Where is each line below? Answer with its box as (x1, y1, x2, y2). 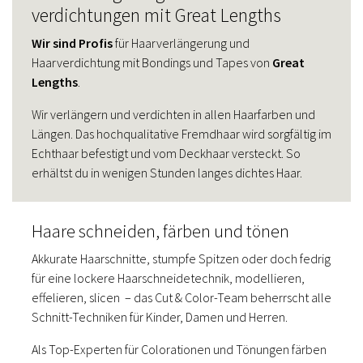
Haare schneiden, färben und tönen (32, 220, 289, 242)
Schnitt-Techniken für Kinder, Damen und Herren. (32, 308, 288, 325)
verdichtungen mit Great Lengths (32, 2, 281, 27)
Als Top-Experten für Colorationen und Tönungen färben (32, 340, 327, 357)
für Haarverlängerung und (113, 34, 250, 51)
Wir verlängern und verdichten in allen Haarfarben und (32, 105, 315, 122)
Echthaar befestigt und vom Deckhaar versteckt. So (32, 144, 301, 161)
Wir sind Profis (32, 34, 113, 51)
